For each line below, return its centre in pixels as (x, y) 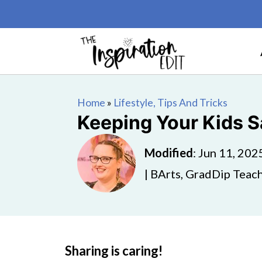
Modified (169, 153)
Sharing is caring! (114, 251)
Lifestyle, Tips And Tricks (170, 103)
